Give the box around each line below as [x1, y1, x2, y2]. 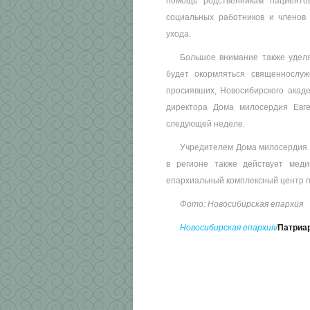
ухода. [166, 29, 191, 39]
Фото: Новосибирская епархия [180, 199, 303, 209]
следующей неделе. [166, 119, 245, 129]
